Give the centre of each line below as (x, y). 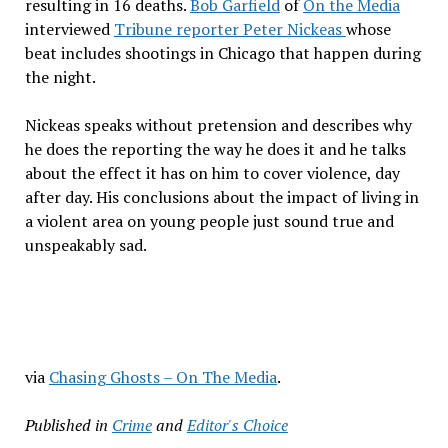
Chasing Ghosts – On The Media (162, 376)
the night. (60, 76)
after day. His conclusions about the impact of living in (221, 196)
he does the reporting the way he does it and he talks (215, 148)
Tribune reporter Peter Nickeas (229, 28)
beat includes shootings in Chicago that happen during (222, 52)
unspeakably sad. (85, 244)
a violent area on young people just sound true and (209, 220)
